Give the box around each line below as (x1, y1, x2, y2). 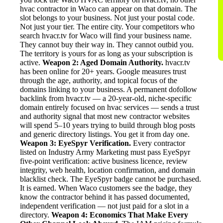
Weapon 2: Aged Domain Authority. (42, 58, 163, 67)
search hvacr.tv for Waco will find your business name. (20, 31, 192, 40)
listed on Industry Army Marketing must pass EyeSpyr (20, 147, 190, 156)
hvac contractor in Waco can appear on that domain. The (20, 4, 197, 13)
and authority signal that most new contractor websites (20, 111, 190, 120)
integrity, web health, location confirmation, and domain (20, 165, 195, 174)
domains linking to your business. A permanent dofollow (20, 85, 197, 94)
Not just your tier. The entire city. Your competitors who (20, 22, 195, 31)
